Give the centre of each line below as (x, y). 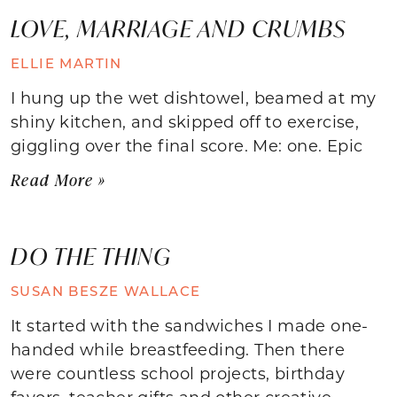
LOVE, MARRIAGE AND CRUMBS (179, 28)
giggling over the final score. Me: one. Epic (187, 145)
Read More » (58, 179)
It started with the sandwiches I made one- (190, 325)
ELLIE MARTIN (66, 62)
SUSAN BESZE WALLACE (106, 290)
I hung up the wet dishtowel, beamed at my (194, 97)
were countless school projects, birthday (178, 373)
